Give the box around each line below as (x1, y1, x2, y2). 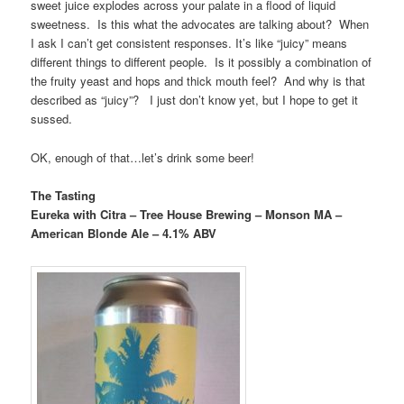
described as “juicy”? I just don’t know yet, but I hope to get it (31, 91, 359, 109)
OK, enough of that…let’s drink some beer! (31, 148, 255, 166)
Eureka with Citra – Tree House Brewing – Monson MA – (31, 205, 343, 223)
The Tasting (31, 186, 96, 204)
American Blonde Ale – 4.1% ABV (31, 224, 217, 242)
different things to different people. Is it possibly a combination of (31, 53, 372, 71)
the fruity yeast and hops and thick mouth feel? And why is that (31, 72, 366, 90)
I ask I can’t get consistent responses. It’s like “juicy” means (31, 34, 348, 52)
